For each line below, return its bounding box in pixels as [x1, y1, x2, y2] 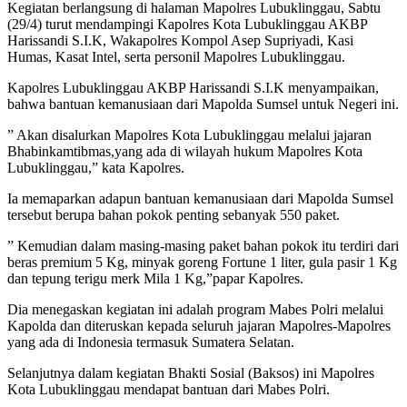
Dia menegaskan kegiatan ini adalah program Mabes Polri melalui [7, 302, 383, 318]
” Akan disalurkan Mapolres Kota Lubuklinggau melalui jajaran [7, 127, 372, 144]
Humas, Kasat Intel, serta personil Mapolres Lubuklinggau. [7, 49, 345, 65]
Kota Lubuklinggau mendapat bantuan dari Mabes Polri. [7, 382, 330, 398]
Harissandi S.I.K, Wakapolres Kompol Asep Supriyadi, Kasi [7, 33, 353, 49]
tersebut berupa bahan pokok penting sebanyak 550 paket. [7, 207, 340, 223]
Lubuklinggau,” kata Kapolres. [7, 160, 184, 176]
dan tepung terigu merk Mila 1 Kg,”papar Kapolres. [7, 271, 303, 287]
